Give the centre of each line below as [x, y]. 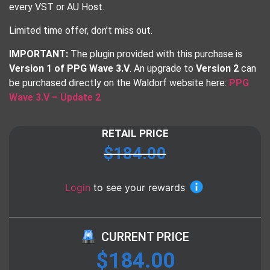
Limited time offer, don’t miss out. [81, 31]
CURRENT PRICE [145, 237]
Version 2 [217, 69]
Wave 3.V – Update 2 [55, 98]
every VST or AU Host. [57, 7]
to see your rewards [139, 188]
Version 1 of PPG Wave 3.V [69, 69]
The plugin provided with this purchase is [155, 54]
